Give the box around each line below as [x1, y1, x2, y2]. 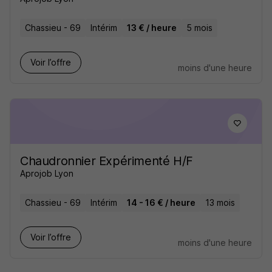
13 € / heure [127, 22, 177, 33]
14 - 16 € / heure [127, 197, 195, 208]
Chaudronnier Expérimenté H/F [20, 154, 193, 168]
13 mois [205, 197, 235, 208]
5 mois [186, 22, 212, 33]
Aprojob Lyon [20, 168, 73, 178]
